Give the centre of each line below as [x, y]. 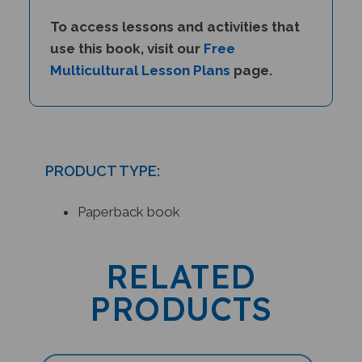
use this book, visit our [126, 39]
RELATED [181, 267]
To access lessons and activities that [175, 17]
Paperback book [128, 202]
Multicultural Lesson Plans [140, 61]
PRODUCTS [181, 299]
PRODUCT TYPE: [102, 162]
